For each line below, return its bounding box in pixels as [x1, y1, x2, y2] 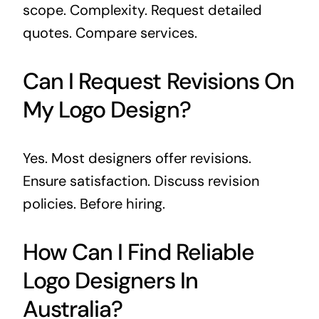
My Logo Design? [22, 94, 191, 125]
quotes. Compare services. [22, 23, 197, 42]
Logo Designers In [22, 265, 198, 296]
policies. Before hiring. [22, 194, 165, 213]
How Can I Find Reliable [22, 236, 254, 267]
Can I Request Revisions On [22, 66, 295, 96]
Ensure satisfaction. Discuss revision [22, 171, 259, 190]
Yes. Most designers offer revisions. [22, 148, 251, 167]
